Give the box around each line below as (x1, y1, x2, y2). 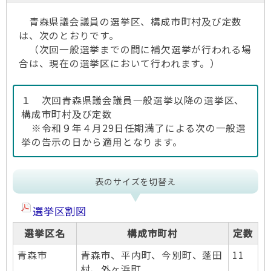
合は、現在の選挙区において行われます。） (19, 56, 220, 70)
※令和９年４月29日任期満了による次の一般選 (21, 121, 247, 135)
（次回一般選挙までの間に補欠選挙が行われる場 (19, 42, 252, 56)
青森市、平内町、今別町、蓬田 (80, 248, 223, 262)
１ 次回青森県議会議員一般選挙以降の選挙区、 (21, 93, 245, 107)
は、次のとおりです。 (19, 28, 119, 42)
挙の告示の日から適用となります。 (21, 135, 183, 149)
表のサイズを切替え (95, 175, 176, 188)
